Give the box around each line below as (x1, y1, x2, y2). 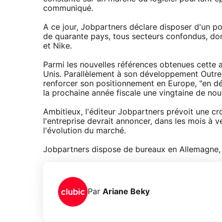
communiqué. (43, 4, 93, 13)
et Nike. (43, 42, 72, 51)
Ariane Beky (103, 187, 150, 196)
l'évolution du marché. (43, 127, 126, 135)
